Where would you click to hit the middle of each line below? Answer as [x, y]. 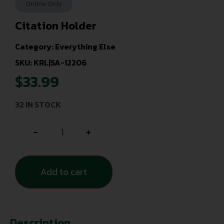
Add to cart [64, 172]
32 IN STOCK [38, 104]
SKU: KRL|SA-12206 [51, 63]
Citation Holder [56, 26]
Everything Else [85, 47]
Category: [35, 47]
